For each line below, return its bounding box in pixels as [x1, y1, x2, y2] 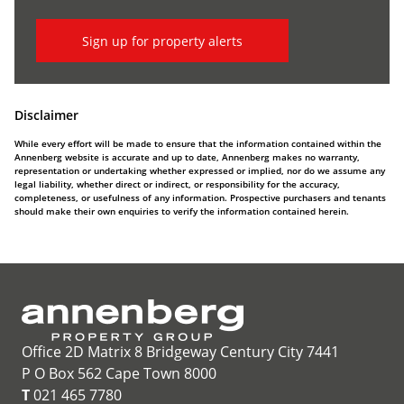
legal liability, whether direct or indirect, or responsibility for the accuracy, [14, 178, 340, 190]
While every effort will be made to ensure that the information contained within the [14, 137, 381, 150]
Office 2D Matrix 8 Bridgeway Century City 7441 [22, 342, 339, 362]
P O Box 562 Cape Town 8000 [22, 363, 216, 383]
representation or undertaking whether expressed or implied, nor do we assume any [14, 164, 385, 177]
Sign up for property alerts [82, 32, 243, 50]
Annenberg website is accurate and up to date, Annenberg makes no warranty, [14, 151, 360, 163]
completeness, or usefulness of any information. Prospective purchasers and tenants [14, 191, 386, 204]
